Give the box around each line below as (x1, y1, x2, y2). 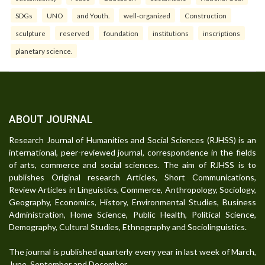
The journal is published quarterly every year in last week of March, (9, 246, 256, 257)
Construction (185, 11, 227, 20)
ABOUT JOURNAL (9, 112, 93, 125)
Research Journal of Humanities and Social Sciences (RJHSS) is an (9, 134, 256, 145)
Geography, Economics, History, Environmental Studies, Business (9, 196, 256, 207)
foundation (104, 28, 138, 37)
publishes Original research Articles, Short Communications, (9, 172, 256, 182)
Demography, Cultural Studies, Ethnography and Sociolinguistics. (9, 221, 247, 232)
